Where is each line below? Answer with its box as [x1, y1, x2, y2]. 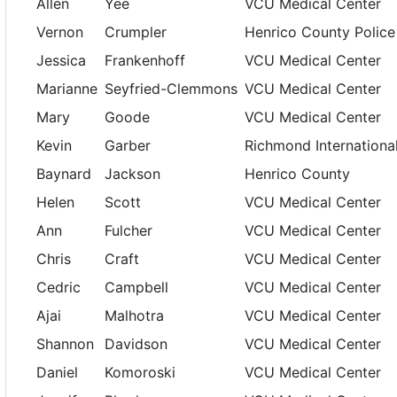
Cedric [36, 278, 82, 296]
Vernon [36, 23, 84, 41]
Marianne [36, 80, 98, 97]
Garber [105, 136, 152, 154]
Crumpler [105, 23, 167, 41]
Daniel [36, 363, 79, 381]
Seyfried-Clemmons [105, 80, 238, 97]
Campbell [105, 278, 169, 296]
